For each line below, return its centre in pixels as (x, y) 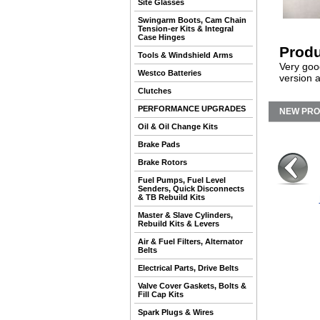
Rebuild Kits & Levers (179, 224)
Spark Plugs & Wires (176, 312)
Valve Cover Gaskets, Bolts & (192, 286)
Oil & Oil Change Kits (178, 126)
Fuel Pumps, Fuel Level (182, 180)
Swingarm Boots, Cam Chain (192, 20)
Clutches (155, 91)
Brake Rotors (162, 162)
